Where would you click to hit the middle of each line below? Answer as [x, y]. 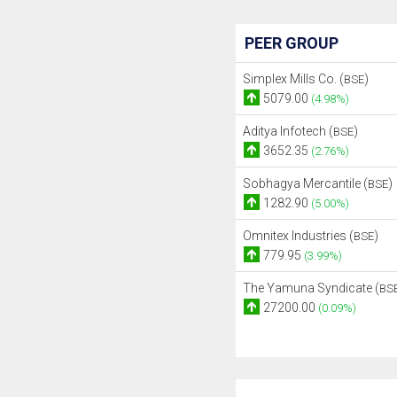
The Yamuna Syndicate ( [311, 288]
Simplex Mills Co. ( [293, 79]
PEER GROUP [291, 43]
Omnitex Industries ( [298, 236]
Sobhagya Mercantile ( [305, 183]
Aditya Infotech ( [288, 131]
